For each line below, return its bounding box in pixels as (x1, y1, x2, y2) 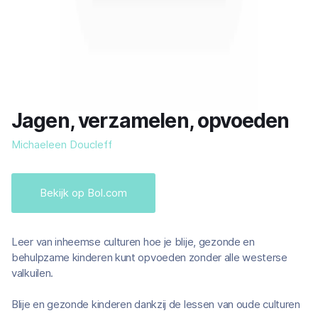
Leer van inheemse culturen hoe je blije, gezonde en (11, 235, 255, 248)
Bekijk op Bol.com (40, 186, 127, 199)
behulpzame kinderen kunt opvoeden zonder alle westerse (11, 251, 287, 264)
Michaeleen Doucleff (11, 138, 112, 151)
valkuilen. (11, 266, 54, 280)
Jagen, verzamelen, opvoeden (11, 109, 290, 133)
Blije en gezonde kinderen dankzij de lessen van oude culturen (11, 297, 300, 311)
